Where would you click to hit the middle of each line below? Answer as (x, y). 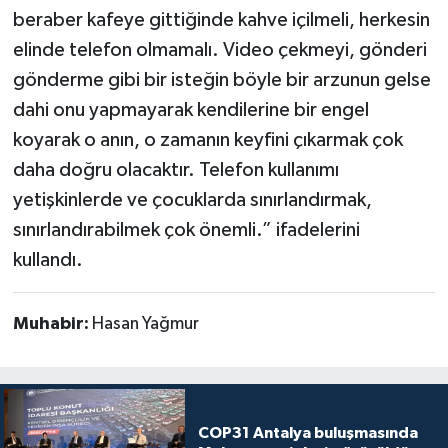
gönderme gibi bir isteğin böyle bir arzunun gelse (221, 79)
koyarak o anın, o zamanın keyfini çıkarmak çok (207, 139)
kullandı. (49, 259)
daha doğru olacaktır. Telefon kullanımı (175, 169)
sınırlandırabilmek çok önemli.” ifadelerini (186, 229)
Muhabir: (52, 323)
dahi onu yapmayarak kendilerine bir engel (190, 109)
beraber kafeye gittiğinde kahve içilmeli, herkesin (221, 19)
